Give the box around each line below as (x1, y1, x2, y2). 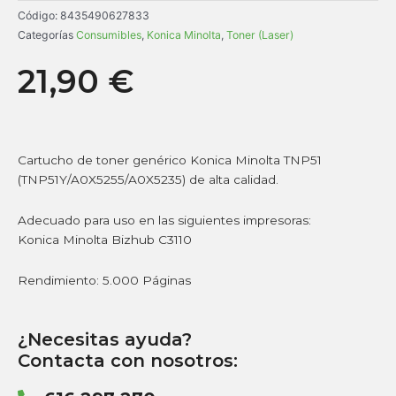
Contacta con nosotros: (18, 349, 238, 371)
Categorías (18, 27, 73, 42)
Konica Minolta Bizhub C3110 (18, 232, 192, 247)
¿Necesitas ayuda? (18, 328, 192, 350)
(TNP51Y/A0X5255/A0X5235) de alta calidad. (18, 171, 278, 187)
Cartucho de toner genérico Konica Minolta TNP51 (18, 152, 322, 167)
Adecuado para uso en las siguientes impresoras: (18, 212, 311, 227)
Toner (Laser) (226, 27, 293, 42)
